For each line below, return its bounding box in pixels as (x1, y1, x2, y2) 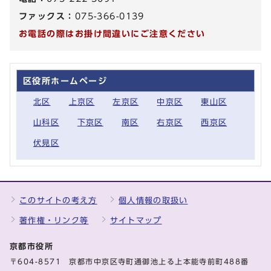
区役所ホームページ (23, 76, 107, 85)
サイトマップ (109, 216, 162, 224)
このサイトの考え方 (19, 196, 97, 204)
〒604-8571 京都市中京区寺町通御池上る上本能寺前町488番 (10, 258, 249, 265)
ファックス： (19, 11, 75, 21)
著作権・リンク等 (19, 216, 89, 224)
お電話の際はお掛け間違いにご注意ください (19, 28, 206, 38)
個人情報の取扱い (119, 196, 188, 204)
